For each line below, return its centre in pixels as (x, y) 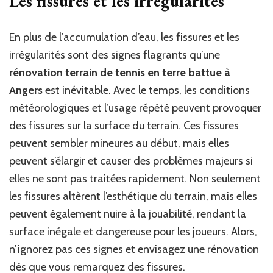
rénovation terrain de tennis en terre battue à (120, 72)
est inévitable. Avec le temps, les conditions (146, 90)
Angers (26, 90)
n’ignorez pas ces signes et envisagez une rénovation (134, 249)
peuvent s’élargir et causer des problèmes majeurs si (131, 161)
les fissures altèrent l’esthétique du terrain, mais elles (133, 196)
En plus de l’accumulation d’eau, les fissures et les (124, 37)
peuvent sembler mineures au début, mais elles (119, 143)
